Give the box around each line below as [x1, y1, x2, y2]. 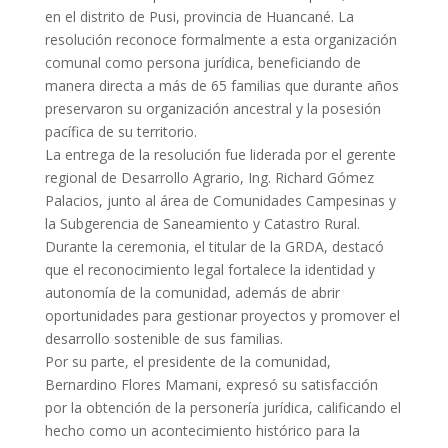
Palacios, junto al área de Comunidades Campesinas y [44, 190, 396, 210]
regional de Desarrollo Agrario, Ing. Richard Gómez [44, 167, 374, 187]
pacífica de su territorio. [44, 121, 197, 141]
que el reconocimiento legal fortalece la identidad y [44, 259, 375, 279]
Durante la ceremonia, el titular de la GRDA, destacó [44, 236, 384, 256]
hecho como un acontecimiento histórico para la [44, 420, 360, 440]
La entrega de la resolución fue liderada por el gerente [44, 144, 396, 164]
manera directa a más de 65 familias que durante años [44, 75, 399, 95]
